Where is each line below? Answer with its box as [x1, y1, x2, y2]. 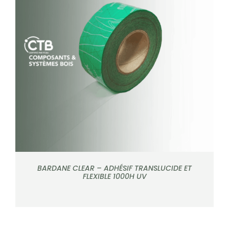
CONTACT [10, 23, 42, 33]
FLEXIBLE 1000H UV [82, 171, 147, 181]
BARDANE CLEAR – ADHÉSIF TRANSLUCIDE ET [37, 163, 192, 173]
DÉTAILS [101, 49, 128, 59]
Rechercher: [9, 47, 51, 57]
